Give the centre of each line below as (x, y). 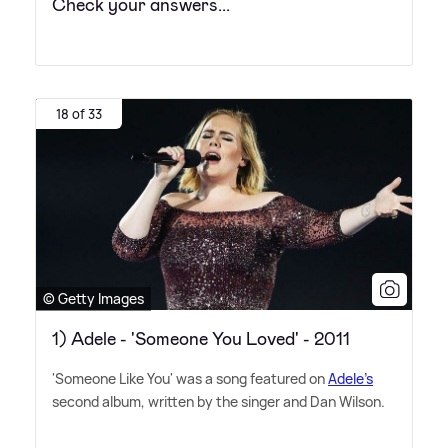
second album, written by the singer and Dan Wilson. (218, 401)
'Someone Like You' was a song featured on (190, 378)
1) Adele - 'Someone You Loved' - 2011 (201, 338)
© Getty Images (93, 298)
